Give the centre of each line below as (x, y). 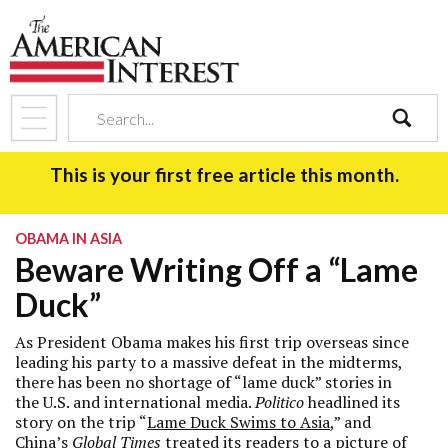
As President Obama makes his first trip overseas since (212, 342)
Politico (279, 402)
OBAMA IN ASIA (68, 238)
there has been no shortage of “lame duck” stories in (203, 382)
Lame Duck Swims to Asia (238, 422)
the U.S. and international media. (135, 402)
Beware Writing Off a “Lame (216, 269)
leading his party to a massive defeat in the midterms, (208, 362)
